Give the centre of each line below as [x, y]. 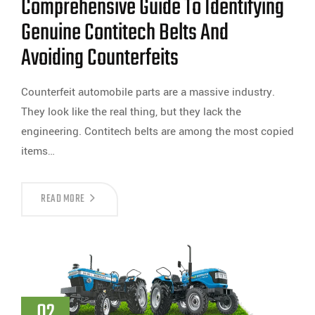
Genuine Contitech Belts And [125, 34]
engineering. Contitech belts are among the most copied [157, 132]
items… [38, 152]
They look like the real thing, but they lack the [131, 112]
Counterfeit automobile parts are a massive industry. [148, 92]
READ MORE [63, 199]
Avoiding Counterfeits [100, 59]
